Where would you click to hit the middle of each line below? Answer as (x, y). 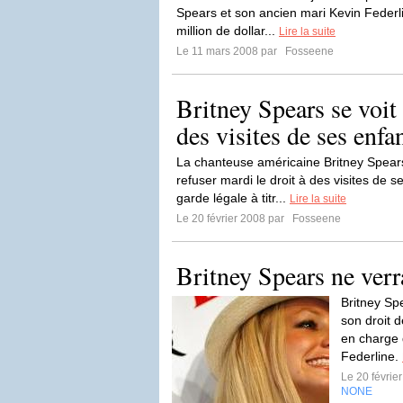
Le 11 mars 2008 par (229, 51)
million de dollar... (228, 31)
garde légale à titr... (233, 198)
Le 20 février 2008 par (233, 219)
